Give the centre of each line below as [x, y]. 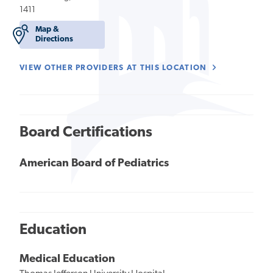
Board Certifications [86, 133]
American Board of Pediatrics [94, 163]
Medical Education [67, 259]
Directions [55, 40]
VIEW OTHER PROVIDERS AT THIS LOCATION [115, 68]
